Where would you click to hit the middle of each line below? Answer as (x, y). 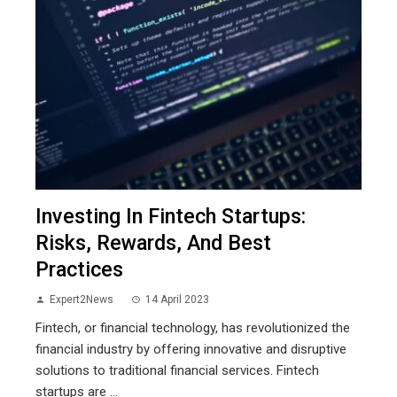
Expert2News (82, 300)
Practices (79, 270)
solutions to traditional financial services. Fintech (177, 371)
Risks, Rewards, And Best (153, 243)
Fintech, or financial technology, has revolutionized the (193, 328)
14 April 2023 (177, 300)
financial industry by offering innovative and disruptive (191, 350)
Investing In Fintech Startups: (171, 217)
